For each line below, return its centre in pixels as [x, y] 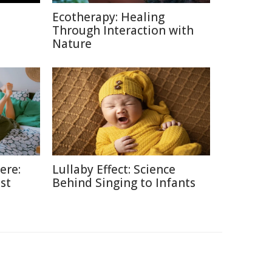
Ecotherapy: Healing [108, 17]
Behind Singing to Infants [124, 183]
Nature [72, 44]
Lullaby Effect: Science [114, 169]
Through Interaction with [123, 30]
